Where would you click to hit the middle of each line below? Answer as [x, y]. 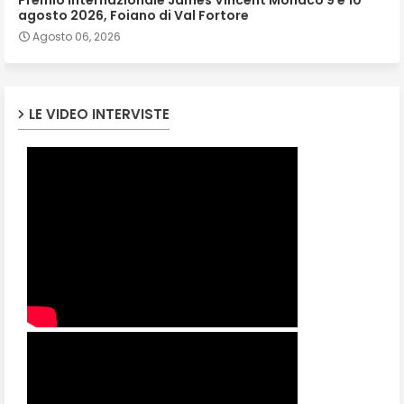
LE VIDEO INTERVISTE [99, 114]
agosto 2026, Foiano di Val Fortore [133, 15]
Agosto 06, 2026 [77, 36]
